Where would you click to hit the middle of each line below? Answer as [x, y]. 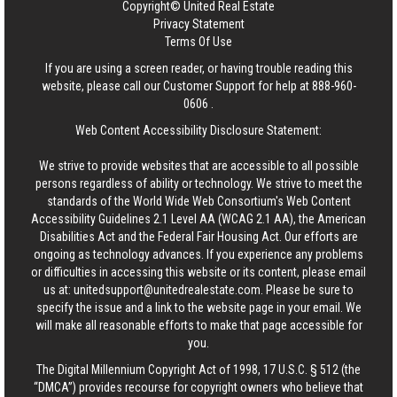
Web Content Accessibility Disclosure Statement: [198, 130]
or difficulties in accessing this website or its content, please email [198, 272]
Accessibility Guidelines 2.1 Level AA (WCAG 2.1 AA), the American [198, 219]
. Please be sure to [307, 290]
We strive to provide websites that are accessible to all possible [198, 166]
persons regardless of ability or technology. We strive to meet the [198, 183]
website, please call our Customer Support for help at [176, 86]
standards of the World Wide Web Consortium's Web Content [198, 201]
